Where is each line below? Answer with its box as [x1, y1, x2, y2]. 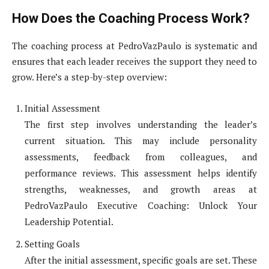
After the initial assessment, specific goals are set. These [25, 254, 257, 267]
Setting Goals [25, 238, 80, 250]
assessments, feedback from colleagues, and [25, 151, 257, 163]
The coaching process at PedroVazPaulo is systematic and [12, 40, 257, 52]
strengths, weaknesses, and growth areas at [25, 183, 257, 196]
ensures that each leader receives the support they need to [12, 55, 257, 68]
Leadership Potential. [25, 216, 113, 228]
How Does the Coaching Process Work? [12, 11, 250, 26]
